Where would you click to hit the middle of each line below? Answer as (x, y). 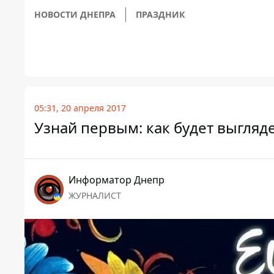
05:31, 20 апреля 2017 (80, 108)
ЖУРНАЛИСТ (95, 195)
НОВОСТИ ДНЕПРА (75, 14)
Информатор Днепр (117, 180)
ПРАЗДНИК (160, 14)
